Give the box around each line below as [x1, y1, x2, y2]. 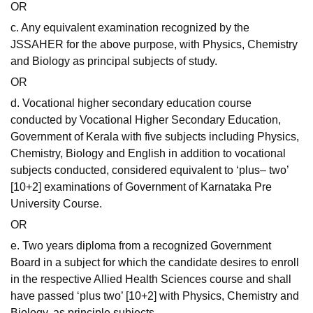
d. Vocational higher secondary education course [10, 97, 252, 110]
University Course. [10, 198, 102, 210]
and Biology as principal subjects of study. [10, 55, 217, 68]
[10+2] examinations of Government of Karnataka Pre [10, 181, 272, 194]
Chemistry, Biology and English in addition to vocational [10, 147, 286, 160]
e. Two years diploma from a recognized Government [10, 240, 271, 252]
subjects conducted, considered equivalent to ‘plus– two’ [10, 164, 289, 177]
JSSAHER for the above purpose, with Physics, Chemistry [10, 38, 298, 51]
